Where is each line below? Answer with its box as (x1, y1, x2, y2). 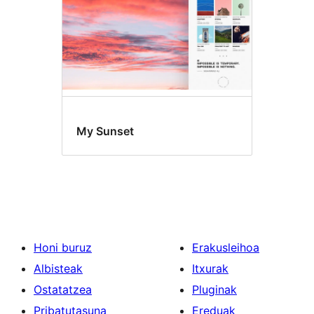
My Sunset (76, 124, 134, 139)
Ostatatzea (34, 282, 92, 296)
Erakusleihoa (192, 240, 259, 254)
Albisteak (34, 261, 83, 275)
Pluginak (192, 282, 237, 296)
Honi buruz (34, 240, 92, 254)
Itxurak (192, 261, 228, 275)
